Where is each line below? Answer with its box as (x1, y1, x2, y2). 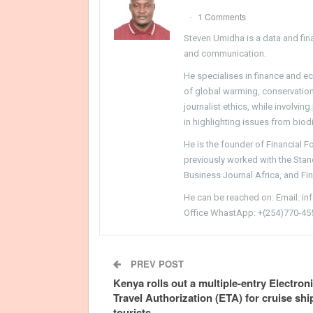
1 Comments (198, 10, 246, 22)
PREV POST (128, 256, 184, 270)
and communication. (184, 48, 266, 59)
